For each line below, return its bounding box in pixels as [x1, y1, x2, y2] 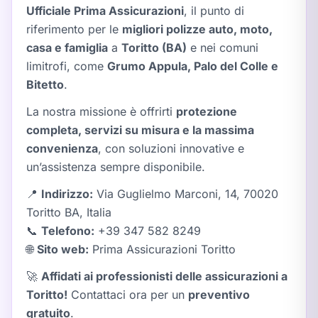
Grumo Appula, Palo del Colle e [107, 59, 278, 73]
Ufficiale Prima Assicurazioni [26, 4, 184, 18]
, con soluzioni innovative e [98, 141, 244, 155]
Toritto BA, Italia [26, 205, 111, 219]
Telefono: [41, 224, 94, 238]
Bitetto [26, 77, 64, 92]
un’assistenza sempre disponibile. [26, 160, 205, 174]
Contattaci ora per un [67, 287, 188, 302]
